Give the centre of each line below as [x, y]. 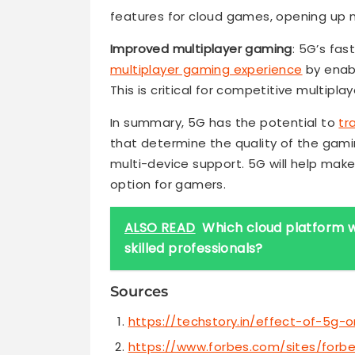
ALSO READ [160, 228]
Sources [139, 292]
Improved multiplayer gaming [201, 49]
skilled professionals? [194, 249]
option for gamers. [168, 185]
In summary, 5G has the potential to [225, 123]
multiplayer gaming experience [206, 70]
